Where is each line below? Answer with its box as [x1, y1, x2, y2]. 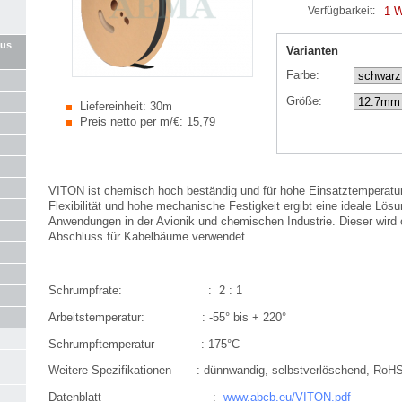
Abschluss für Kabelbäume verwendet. [48, 230, 249, 244]
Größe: [286, 93, 322, 108]
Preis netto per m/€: [80, 114, 183, 128]
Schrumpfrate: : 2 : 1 [48, 284, 242, 298]
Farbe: [286, 67, 319, 82]
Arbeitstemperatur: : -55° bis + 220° [48, 310, 286, 324]
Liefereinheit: [80, 99, 146, 113]
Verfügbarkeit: [308, 4, 375, 16]
